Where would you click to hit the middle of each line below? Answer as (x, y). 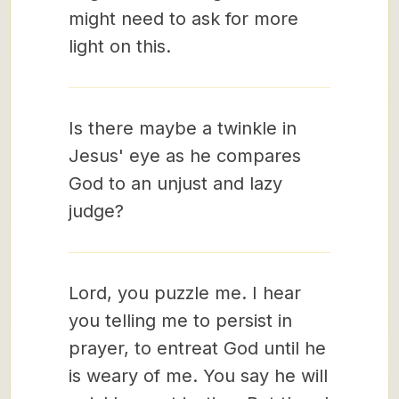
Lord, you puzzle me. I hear (185, 293)
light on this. (120, 46)
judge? (96, 211)
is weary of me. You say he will (198, 376)
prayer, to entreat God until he (197, 348)
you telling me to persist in (180, 321)
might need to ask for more (183, 19)
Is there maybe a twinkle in (183, 128)
